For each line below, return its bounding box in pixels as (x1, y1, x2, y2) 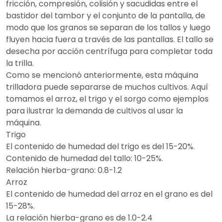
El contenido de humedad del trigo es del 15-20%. (6, 140, 195, 152)
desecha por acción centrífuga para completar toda (6, 45, 213, 57)
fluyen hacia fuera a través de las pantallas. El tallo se (6, 33, 214, 45)
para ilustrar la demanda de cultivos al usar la (6, 105, 183, 116)
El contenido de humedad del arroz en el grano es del (6, 188, 213, 200)
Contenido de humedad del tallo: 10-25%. (6, 152, 163, 164)
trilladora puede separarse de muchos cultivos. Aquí (6, 81, 208, 93)
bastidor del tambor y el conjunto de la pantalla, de (6, 9, 205, 21)
